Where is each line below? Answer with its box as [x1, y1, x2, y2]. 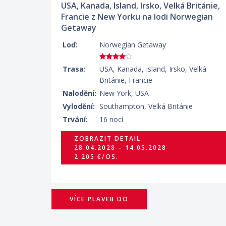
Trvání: [63, 115, 88, 124]
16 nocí [99, 115, 123, 124]
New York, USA [99, 88, 149, 98]
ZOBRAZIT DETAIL [74, 134, 141, 143]
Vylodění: [63, 101, 95, 111]
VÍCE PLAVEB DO [70, 195, 129, 203]
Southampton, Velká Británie [99, 101, 193, 111]
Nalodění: [63, 88, 96, 98]
